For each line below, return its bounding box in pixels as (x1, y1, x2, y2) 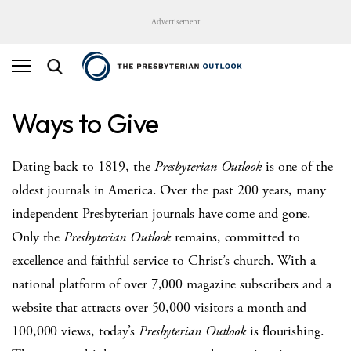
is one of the (261, 157, 333, 175)
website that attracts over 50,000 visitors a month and (12, 298, 307, 317)
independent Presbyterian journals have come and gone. (12, 204, 312, 223)
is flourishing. (246, 321, 324, 340)
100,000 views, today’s (12, 321, 139, 340)
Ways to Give (12, 106, 159, 140)
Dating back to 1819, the (12, 157, 150, 175)
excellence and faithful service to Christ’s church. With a (12, 251, 316, 270)
